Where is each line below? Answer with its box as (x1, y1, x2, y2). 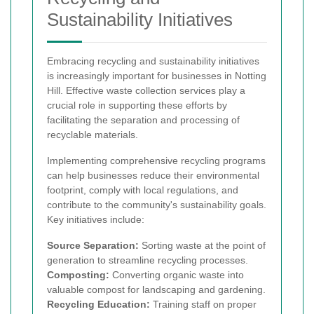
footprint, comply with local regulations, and (47, 184, 238, 196)
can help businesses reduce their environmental (47, 169, 259, 181)
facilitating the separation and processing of (47, 114, 240, 125)
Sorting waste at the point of (139, 239, 266, 251)
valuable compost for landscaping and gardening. (47, 283, 266, 295)
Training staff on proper (150, 298, 257, 310)
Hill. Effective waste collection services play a (47, 84, 245, 96)
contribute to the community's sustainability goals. (47, 198, 266, 210)
